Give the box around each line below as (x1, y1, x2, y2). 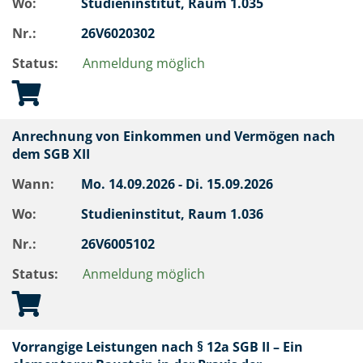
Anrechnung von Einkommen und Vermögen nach (12, 127, 335, 145)
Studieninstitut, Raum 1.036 (81, 205, 267, 223)
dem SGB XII (12, 145, 96, 163)
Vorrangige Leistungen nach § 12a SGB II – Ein (12, 338, 303, 356)
